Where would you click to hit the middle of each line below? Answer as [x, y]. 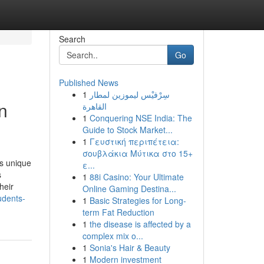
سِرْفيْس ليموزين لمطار [129, 94]
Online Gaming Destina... [129, 189]
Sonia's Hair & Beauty [130, 247]
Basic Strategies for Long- [138, 200]
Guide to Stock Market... [127, 130]
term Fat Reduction [118, 212]
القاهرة [94, 106]
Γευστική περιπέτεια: [134, 141]
